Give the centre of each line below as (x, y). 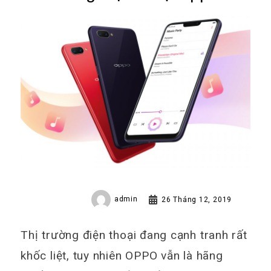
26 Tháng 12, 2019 (197, 199)
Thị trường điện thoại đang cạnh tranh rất (134, 235)
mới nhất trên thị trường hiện (132, 13)
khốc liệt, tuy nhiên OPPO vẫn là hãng (122, 255)
